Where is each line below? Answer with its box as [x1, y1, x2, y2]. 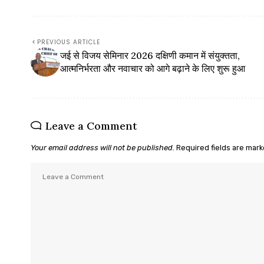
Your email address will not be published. [31, 143, 174, 153]
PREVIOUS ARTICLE [37, 38, 100, 47]
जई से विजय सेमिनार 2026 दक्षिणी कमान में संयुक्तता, [60, 49, 240, 62]
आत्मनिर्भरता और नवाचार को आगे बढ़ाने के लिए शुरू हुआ [60, 62, 245, 75]
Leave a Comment [45, 119, 137, 133]
